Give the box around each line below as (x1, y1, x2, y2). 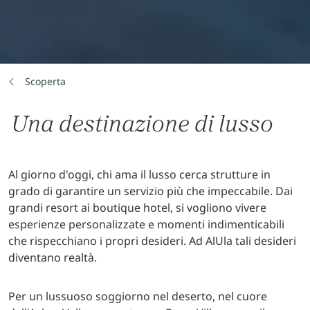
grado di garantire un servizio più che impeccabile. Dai (8, 183, 293, 199)
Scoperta (25, 74, 66, 88)
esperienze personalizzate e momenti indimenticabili (8, 216, 284, 232)
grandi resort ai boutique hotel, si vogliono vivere (8, 199, 266, 215)
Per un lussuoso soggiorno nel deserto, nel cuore (8, 288, 267, 304)
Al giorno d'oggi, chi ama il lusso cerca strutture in (8, 166, 271, 182)
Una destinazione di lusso (11, 112, 273, 136)
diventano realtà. (8, 249, 97, 265)
